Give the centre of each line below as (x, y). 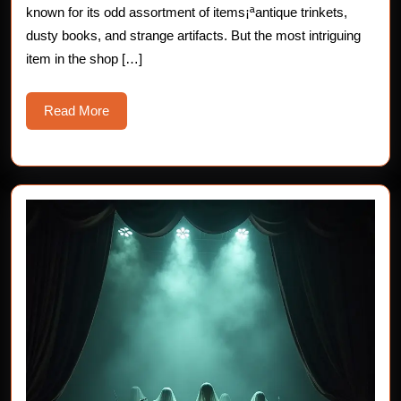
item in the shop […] (84, 59)
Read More (77, 111)
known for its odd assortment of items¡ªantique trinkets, (187, 12)
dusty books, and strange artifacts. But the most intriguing (193, 35)
